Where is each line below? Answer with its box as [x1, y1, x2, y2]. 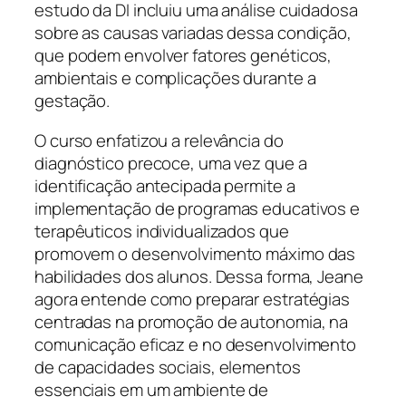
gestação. [34, 89, 111, 113]
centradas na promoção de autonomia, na [34, 309, 349, 333]
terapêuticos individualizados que [34, 218, 289, 243]
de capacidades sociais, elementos [34, 354, 301, 379]
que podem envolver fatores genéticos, [34, 43, 333, 68]
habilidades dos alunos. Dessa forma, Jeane [34, 264, 363, 288]
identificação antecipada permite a [34, 173, 295, 198]
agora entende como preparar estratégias [34, 286, 351, 311]
